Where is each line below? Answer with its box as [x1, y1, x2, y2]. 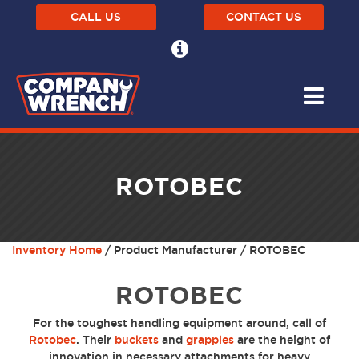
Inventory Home [12, 244, 102, 257]
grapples [186, 333, 234, 347]
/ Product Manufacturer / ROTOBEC [102, 244, 305, 257]
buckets [115, 333, 159, 347]
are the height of [234, 333, 330, 347]
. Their [76, 333, 115, 347]
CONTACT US [225, 10, 301, 23]
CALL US [71, 10, 121, 23]
